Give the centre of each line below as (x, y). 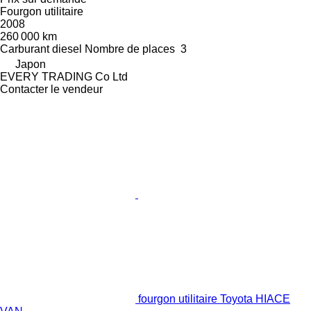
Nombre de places (130, 49)
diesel (67, 49)
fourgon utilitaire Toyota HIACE (214, 299)
